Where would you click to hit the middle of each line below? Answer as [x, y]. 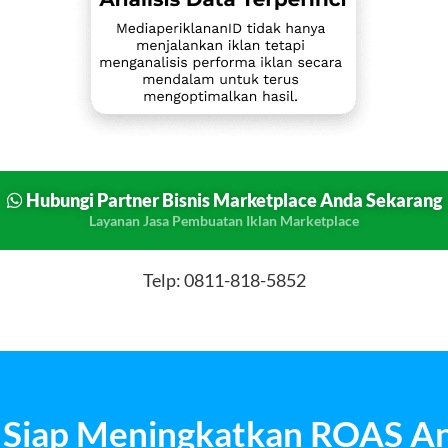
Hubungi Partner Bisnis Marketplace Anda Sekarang [233, 200]
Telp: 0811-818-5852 [224, 280]
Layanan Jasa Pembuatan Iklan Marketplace [224, 221]
